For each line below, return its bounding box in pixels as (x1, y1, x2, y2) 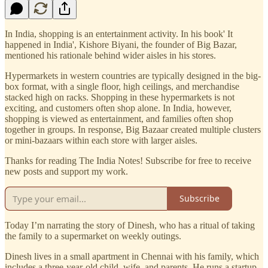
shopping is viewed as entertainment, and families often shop (5, 113, 233, 124)
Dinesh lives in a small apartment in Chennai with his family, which (5, 251, 259, 261)
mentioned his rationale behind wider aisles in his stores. (5, 50, 216, 60)
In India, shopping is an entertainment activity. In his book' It (5, 28, 233, 39)
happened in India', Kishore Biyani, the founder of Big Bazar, (5, 39, 237, 50)
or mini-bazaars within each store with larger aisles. (5, 135, 197, 145)
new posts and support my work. (5, 166, 128, 176)
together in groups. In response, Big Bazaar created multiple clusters (5, 124, 261, 135)
